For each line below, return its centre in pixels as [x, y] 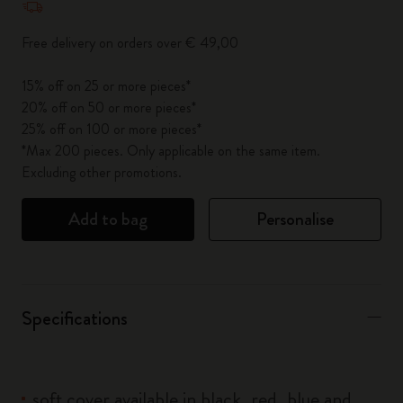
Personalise [295, 219]
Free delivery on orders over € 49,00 [130, 43]
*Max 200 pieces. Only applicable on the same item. [171, 151]
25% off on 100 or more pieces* [112, 129]
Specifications [75, 318]
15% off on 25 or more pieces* [106, 86]
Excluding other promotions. [102, 172]
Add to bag [108, 219]
